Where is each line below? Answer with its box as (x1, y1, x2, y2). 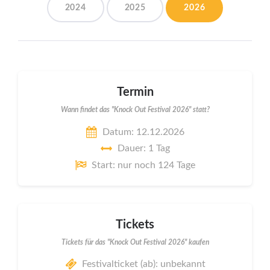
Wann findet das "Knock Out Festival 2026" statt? (60, 106, 210, 114)
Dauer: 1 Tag (117, 143, 170, 154)
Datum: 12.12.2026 (102, 127, 184, 137)
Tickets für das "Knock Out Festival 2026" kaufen (61, 238, 209, 246)
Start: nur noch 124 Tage (92, 160, 195, 170)
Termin (116, 86, 154, 99)
